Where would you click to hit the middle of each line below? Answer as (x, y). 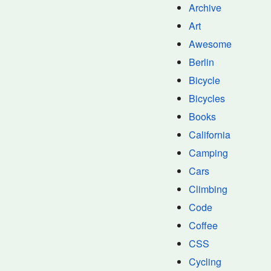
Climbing (208, 189)
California (210, 135)
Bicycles (207, 98)
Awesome (210, 44)
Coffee (203, 225)
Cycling (205, 262)
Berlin (201, 62)
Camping (208, 153)
